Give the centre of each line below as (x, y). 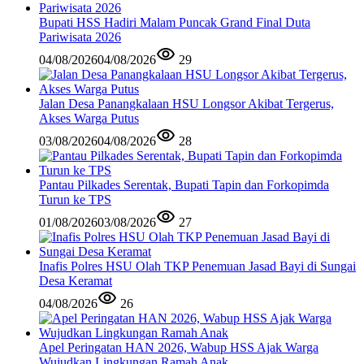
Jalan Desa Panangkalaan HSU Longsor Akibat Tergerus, (186, 103)
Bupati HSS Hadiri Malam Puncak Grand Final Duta (175, 22)
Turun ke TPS (75, 199)
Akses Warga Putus (89, 118)
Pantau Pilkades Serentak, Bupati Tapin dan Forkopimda (184, 184)
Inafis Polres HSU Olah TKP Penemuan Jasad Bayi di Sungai (197, 266)
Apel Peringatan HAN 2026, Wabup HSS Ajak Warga (179, 347)
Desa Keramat (76, 280)
